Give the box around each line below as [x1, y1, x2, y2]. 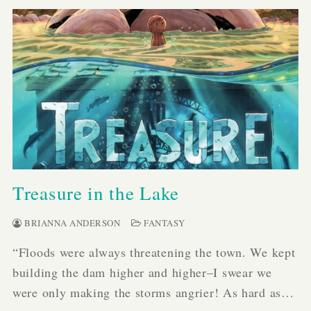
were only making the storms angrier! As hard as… [12, 284, 294, 301]
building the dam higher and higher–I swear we [12, 264, 272, 281]
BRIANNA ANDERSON [22, 217, 120, 230]
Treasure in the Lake [12, 180, 179, 206]
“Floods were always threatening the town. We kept [12, 244, 296, 261]
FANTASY [141, 217, 185, 230]
